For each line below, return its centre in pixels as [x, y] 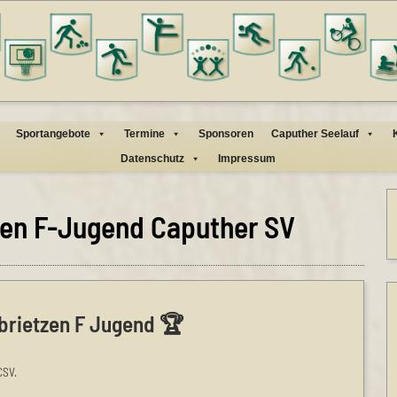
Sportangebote [54, 133]
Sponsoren [226, 133]
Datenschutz [153, 158]
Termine [145, 133]
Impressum [247, 158]
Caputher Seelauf [315, 133]
